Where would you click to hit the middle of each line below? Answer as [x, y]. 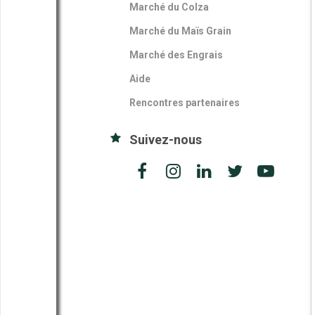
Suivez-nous [166, 140]
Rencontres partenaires [185, 103]
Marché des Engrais [176, 55]
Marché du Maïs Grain [180, 31]
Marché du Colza [169, 7]
